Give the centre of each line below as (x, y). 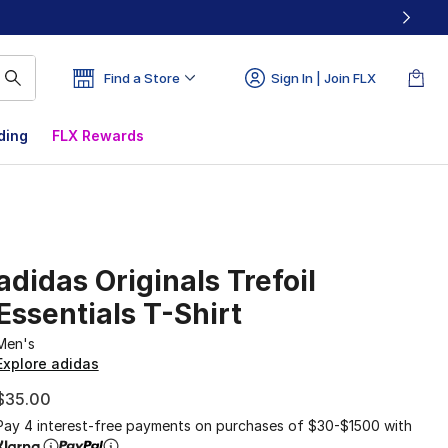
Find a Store (142, 78)
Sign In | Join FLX (323, 78)
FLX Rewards (98, 135)
